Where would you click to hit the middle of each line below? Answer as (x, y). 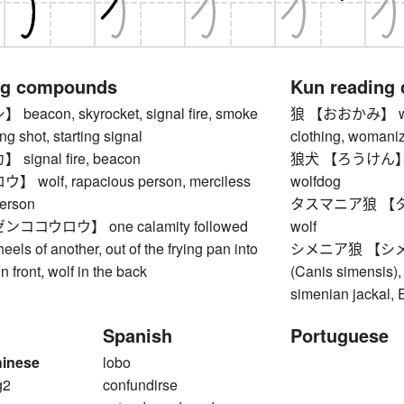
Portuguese (340, 335)
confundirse (140, 385)
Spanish (138, 335)
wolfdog (316, 181)
